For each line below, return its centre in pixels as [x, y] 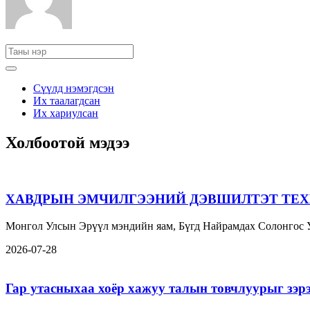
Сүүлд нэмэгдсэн [74, 89]
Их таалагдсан [67, 101]
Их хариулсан [66, 113]
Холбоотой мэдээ [67, 143]
